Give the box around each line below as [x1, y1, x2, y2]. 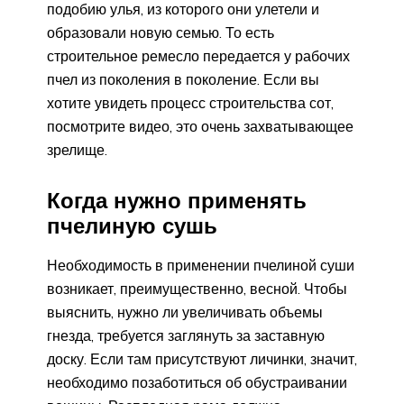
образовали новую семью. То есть [47, 23, 274, 41]
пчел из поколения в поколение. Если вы [47, 69, 319, 88]
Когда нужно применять [47, 186, 307, 214]
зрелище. [47, 140, 107, 159]
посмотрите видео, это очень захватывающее [47, 116, 353, 135]
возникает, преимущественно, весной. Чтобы [47, 279, 347, 298]
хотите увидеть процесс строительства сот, [47, 93, 334, 112]
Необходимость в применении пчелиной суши [47, 255, 354, 274]
